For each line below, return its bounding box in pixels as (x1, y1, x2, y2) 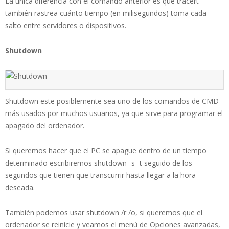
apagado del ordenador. (5, 120, 84, 130)
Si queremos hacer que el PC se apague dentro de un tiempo (5, 145, 207, 155)
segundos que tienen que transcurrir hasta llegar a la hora (5, 170, 196, 180)
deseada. (5, 182, 35, 192)
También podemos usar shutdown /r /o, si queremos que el (5, 207, 202, 217)
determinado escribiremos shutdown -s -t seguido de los (5, 157, 192, 168)
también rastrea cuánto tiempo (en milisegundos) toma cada (5, 8, 207, 18)
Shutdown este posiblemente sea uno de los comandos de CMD (5, 96, 219, 106)
